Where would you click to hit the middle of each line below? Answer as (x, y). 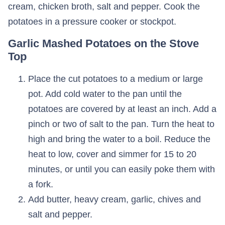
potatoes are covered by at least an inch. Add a (122, 109)
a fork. (41, 184)
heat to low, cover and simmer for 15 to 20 (112, 154)
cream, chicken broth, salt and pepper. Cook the (104, 6)
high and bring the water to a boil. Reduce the (119, 139)
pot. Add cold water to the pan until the (105, 94)
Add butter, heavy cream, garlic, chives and (115, 199)
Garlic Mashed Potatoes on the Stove (103, 43)
